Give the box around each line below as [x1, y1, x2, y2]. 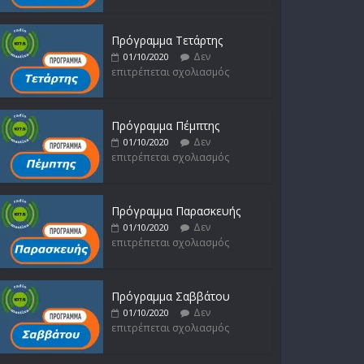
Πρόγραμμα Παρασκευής [111, 203, 240, 219]
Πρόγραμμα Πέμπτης [111, 118, 219, 133]
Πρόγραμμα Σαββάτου [111, 288, 230, 304]
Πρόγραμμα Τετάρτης [111, 32, 223, 48]
